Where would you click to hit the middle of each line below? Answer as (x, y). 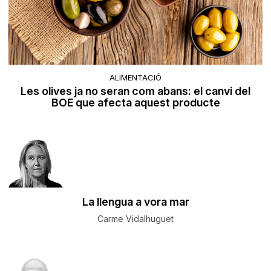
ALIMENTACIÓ (135, 77)
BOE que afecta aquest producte (135, 102)
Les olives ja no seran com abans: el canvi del (135, 91)
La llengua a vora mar (135, 201)
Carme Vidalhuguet (135, 218)
